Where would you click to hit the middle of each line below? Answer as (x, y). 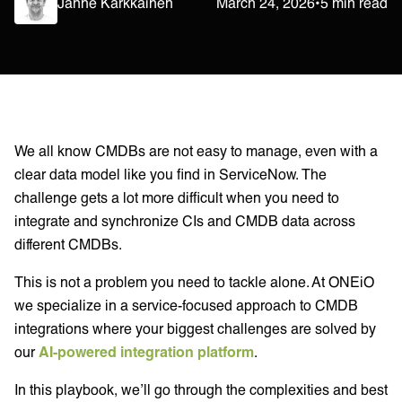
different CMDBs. (68, 243)
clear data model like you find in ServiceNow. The (170, 173)
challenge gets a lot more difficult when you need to (177, 197)
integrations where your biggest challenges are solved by (195, 328)
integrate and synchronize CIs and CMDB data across (185, 220)
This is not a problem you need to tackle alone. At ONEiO (194, 281)
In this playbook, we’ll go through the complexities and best (201, 389)
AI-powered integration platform (146, 351)
